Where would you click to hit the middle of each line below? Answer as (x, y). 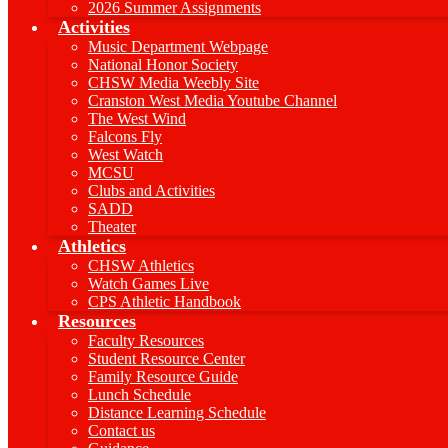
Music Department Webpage (178, 46)
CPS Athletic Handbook (164, 301)
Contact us (121, 430)
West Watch (125, 154)
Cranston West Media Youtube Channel (212, 100)
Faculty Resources (146, 340)
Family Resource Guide (163, 376)
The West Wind (137, 118)
